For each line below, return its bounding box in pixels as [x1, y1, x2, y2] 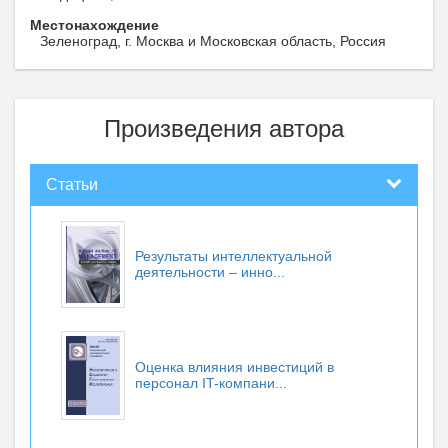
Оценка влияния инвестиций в [135, 358, 334, 375]
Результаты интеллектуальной [135, 248, 332, 264]
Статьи [46, 176, 98, 193]
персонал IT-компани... [135, 374, 287, 391]
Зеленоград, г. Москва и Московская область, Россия [40, 33, 386, 49]
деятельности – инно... [135, 264, 285, 280]
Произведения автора [104, 115, 344, 142]
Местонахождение [30, 17, 159, 33]
